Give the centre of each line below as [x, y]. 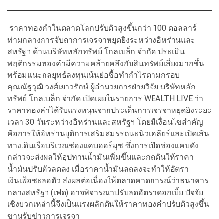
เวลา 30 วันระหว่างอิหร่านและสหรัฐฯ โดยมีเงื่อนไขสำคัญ [105, 122]
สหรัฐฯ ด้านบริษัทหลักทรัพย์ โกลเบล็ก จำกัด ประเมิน [96, 51]
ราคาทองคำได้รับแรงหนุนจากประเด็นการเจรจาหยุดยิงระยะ [109, 110]
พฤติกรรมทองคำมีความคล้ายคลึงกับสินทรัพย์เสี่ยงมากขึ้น [106, 63]
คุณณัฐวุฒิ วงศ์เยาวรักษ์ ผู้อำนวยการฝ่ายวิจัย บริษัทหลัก [101, 87]
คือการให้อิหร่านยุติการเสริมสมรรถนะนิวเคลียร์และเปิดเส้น [108, 133]
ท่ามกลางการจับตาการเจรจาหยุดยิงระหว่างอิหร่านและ [101, 40]
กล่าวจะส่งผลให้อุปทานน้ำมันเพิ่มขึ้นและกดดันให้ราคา [100, 157]
